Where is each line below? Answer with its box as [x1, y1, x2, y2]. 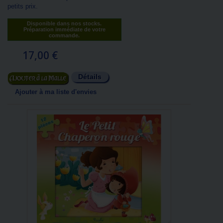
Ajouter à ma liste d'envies [15, 88, 97, 96]
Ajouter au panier [12, 75, 61, 83]
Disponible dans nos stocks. [27, 20, 102, 26]
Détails [78, 73, 102, 81]
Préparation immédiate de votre [23, 26, 106, 32]
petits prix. [7, 2, 38, 10]
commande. [49, 32, 80, 38]
